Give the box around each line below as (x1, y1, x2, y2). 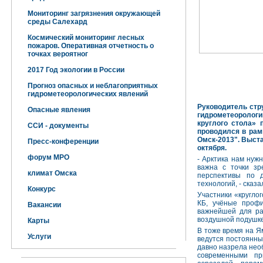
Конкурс (28, 185, 56, 193)
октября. (197, 144, 228, 152)
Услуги (28, 232, 51, 241)
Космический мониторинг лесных (28, 33, 144, 42)
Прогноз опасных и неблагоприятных (28, 82, 158, 90)
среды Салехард (28, 18, 87, 26)
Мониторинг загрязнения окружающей (28, 9, 160, 18)
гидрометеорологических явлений (28, 90, 148, 98)
